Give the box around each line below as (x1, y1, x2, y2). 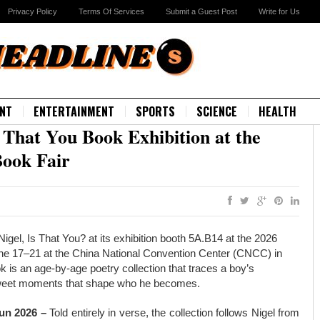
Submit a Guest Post (166, 7, 237, 16)
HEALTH (259, 103, 296, 120)
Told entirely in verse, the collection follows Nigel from (49, 306, 299, 319)
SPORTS (136, 103, 175, 120)
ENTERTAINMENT (34, 103, 114, 120)
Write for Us (259, 7, 300, 16)
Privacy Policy (8, 7, 57, 16)
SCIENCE (196, 103, 237, 120)
